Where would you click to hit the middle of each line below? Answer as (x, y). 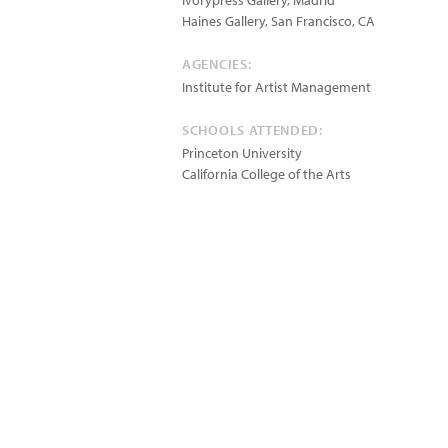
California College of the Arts (266, 174)
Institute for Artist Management (276, 87)
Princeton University (242, 153)
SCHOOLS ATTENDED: (252, 130)
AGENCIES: (217, 64)
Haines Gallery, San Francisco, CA (278, 21)
